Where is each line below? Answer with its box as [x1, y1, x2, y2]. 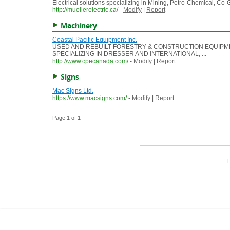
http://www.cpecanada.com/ [52, 57, 128, 65]
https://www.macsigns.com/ [52, 94, 127, 102]
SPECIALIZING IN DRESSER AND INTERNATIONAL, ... [52, 50, 206, 58]
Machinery [60, 21, 98, 31]
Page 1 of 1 [52, 114, 81, 121]
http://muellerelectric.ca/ [52, 6, 118, 14]
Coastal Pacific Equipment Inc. [52, 36, 137, 44]
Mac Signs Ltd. [52, 87, 93, 95]
